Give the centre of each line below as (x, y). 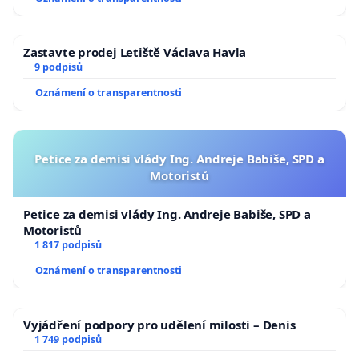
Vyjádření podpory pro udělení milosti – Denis (159, 324)
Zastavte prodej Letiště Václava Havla (135, 52)
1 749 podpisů (68, 339)
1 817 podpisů (68, 244)
